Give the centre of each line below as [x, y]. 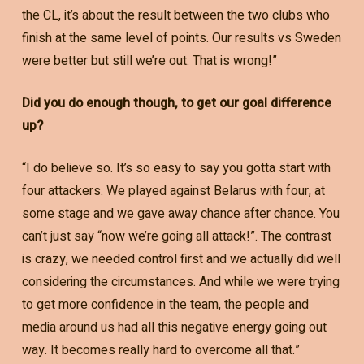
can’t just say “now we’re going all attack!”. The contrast [176, 237]
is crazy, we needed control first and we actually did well [181, 260]
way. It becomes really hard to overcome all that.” [160, 351]
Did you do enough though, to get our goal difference [176, 104]
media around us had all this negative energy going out [174, 328]
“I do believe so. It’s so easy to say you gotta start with [176, 169]
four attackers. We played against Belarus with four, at [173, 191]
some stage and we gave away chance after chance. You [180, 214]
